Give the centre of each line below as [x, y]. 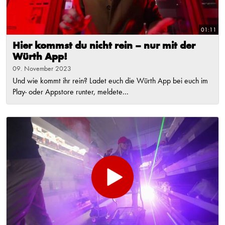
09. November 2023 [42, 69]
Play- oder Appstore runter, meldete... [71, 93]
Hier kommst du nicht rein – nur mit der [104, 46]
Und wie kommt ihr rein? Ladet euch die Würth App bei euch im [110, 82]
